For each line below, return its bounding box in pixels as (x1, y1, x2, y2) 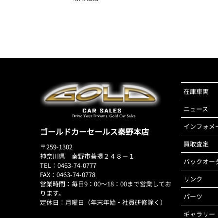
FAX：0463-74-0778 (40, 170, 95, 180)
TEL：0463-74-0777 (40, 161, 96, 170)
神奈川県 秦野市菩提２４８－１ (40, 151, 135, 161)
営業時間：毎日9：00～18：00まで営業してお (40, 179, 171, 189)
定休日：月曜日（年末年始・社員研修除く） (40, 198, 166, 207)
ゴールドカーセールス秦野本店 (40, 126, 149, 138)
